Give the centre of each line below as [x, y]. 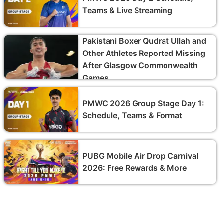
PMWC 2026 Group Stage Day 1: [143, 103]
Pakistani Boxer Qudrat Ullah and [144, 41]
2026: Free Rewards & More [135, 168]
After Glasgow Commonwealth [140, 65]
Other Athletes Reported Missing [144, 53]
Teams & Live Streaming [127, 10]
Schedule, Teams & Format [132, 115]
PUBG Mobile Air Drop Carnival [140, 155]
